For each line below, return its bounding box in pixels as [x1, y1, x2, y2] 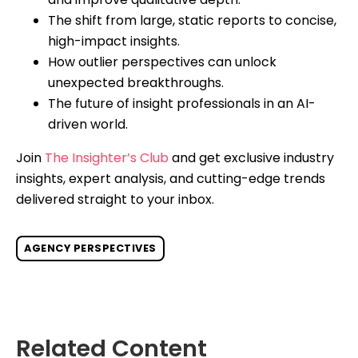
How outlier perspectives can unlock [48, 52, 276, 71]
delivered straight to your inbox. [16, 189, 214, 209]
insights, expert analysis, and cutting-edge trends [16, 169, 325, 188]
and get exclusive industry [169, 148, 334, 167]
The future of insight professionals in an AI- [48, 93, 316, 113]
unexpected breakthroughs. [48, 73, 224, 92]
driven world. [48, 114, 128, 133]
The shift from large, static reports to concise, [48, 10, 336, 30]
